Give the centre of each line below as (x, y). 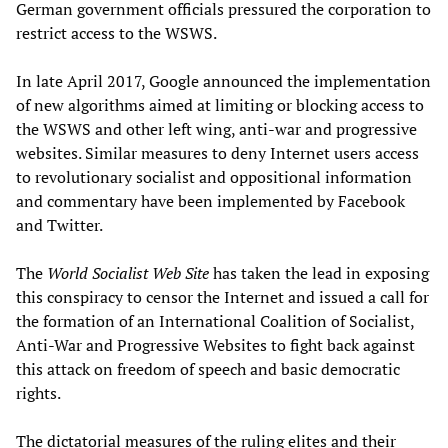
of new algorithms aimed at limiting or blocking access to (220, 105)
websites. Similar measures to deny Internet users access (217, 153)
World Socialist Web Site (128, 273)
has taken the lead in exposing (319, 273)
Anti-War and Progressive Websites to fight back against (215, 345)
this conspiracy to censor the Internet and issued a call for (222, 297)
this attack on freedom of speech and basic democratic (208, 369)
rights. (38, 393)
